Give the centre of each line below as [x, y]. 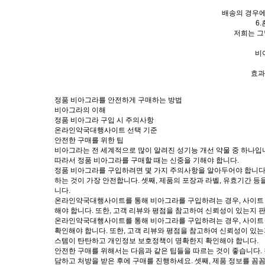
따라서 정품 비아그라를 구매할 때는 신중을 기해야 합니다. [147, 160]
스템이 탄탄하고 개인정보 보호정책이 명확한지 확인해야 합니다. [156, 240]
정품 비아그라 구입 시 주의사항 [104, 120]
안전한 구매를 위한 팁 [89, 140]
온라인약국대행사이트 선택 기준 [106, 130]
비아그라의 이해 [80, 110]
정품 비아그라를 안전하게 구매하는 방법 [118, 100]
